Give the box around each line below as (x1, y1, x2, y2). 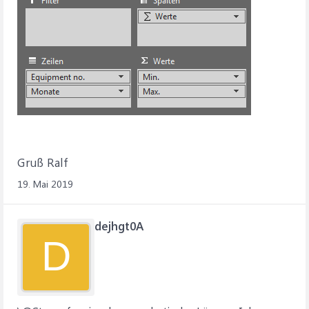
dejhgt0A (94, 218, 143, 233)
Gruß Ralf (17, 154, 68, 170)
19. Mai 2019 (17, 177, 73, 190)
